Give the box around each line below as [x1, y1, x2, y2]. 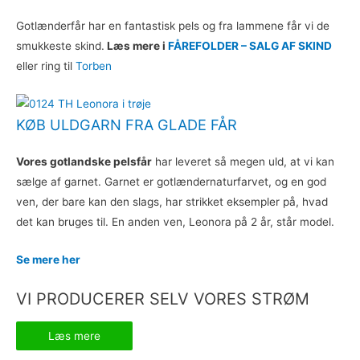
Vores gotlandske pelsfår [16, 155, 152, 169]
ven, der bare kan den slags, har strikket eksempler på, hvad [16, 195, 328, 209]
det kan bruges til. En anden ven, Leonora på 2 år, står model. [16, 215, 334, 229]
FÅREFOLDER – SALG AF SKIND [168, 39, 332, 52]
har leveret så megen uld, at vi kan [152, 155, 334, 169]
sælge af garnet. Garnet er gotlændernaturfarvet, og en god [16, 175, 326, 189]
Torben [76, 59, 112, 72]
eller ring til [16, 59, 76, 72]
